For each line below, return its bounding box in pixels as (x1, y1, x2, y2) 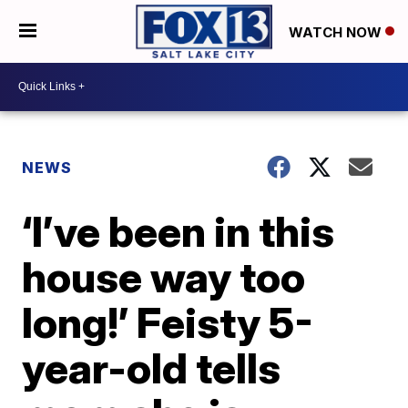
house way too (22, 250, 306, 302)
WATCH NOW (289, 23, 385, 41)
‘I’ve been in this (22, 205, 335, 257)
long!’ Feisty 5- (22, 296, 314, 348)
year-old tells (22, 342, 281, 393)
